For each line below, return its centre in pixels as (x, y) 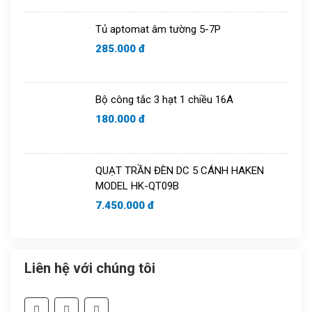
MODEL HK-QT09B (137, 186)
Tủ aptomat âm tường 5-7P (158, 29)
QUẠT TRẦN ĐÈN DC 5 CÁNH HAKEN (180, 170)
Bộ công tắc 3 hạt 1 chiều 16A (164, 100)
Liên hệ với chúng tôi (90, 268)
